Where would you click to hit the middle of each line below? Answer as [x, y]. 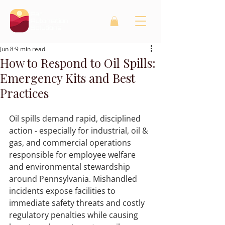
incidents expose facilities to [63, 191]
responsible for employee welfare [73, 155]
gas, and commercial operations [71, 143]
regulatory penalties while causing [75, 215]
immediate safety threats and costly [78, 203]
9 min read [30, 49]
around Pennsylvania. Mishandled [74, 179]
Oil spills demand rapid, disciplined [76, 119]
